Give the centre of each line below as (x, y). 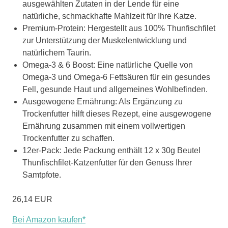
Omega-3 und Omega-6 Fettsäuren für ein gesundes (116, 77)
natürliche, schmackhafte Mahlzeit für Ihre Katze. (109, 16)
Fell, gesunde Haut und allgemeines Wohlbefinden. (115, 89)
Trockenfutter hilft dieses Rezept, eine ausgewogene (117, 113)
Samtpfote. (42, 175)
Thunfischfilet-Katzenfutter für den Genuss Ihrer (107, 162)
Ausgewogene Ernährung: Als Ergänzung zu (103, 101)
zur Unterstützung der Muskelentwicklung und (105, 40)
